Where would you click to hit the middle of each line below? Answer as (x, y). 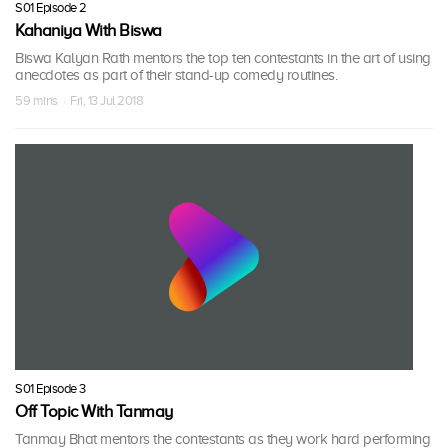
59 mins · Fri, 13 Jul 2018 (79, 101)
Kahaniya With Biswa (88, 31)
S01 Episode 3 (50, 388)
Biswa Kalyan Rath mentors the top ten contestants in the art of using (223, 58)
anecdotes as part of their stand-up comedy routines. (176, 75)
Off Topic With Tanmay (94, 411)
